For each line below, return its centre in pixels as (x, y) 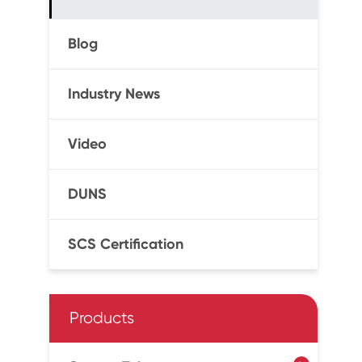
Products (101, 318)
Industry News (114, 94)
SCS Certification (125, 244)
